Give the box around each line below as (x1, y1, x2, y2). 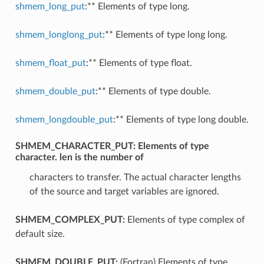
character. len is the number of (15, 152, 144, 162)
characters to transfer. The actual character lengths (29, 172, 241, 182)
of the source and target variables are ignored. (29, 186, 219, 196)
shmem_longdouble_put (15, 114, 113, 124)
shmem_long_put (15, 1, 85, 11)
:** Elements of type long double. (113, 114, 249, 124)
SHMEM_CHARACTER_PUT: (15, 141, 136, 151)
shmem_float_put (15, 58, 86, 68)
